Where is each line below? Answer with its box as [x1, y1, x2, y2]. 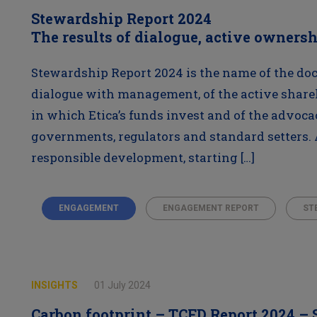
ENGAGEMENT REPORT [162, 203, 259, 213]
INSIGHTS [30, 279, 80, 291]
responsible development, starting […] [30, 149, 255, 166]
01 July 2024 [93, 279, 151, 291]
